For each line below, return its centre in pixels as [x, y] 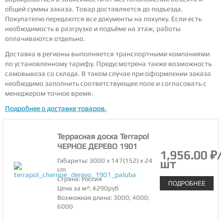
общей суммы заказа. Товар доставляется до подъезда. [94, 9]
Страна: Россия [80, 179]
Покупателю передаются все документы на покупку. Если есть [103, 18]
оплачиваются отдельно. [45, 38]
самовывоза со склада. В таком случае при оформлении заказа [108, 73]
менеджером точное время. [49, 93]
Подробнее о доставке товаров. [56, 109]
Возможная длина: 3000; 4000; [104, 198]
